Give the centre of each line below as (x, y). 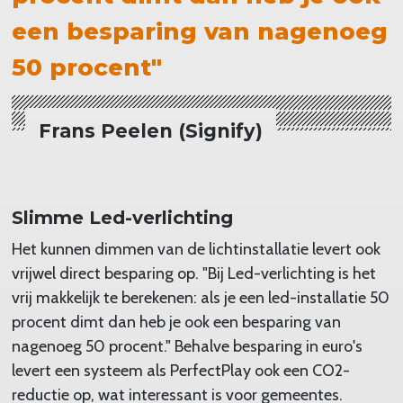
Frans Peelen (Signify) (150, 130)
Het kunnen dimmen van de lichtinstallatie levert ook (196, 249)
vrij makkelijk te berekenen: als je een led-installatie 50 (200, 297)
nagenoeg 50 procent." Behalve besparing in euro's (187, 346)
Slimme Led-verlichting (122, 217)
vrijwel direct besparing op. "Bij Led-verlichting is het (193, 273)
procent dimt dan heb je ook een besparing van (176, 322)
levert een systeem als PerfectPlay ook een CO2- (180, 370)
